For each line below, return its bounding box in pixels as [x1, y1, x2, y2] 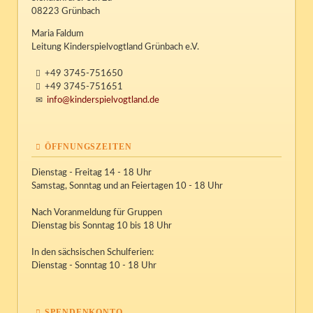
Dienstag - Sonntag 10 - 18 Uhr [31, 261, 157, 271]
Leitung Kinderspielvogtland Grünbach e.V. [31, 43, 200, 52]
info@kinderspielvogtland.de [46, 96, 159, 105]
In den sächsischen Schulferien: [31, 248, 154, 258]
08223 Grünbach [31, 7, 101, 17]
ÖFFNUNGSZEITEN [45, 141, 132, 152]
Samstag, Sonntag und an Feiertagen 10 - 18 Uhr [31, 182, 224, 191]
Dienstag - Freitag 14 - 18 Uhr [31, 168, 152, 178]
